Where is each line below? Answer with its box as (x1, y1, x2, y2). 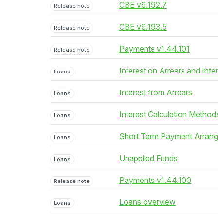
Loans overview (119, 197, 176, 207)
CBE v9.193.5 (119, 22, 167, 32)
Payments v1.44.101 (119, 44, 190, 54)
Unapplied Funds (119, 153, 178, 163)
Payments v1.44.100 (119, 175, 191, 185)
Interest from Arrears (119, 88, 192, 97)
